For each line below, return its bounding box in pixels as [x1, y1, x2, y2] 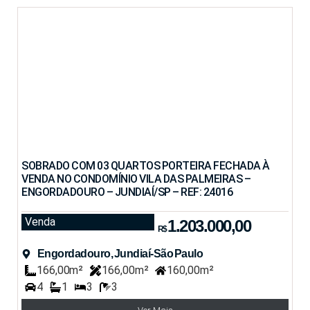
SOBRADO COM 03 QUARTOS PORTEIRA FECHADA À [21, 159, 270, 173]
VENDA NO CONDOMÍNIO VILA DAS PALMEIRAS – [21, 172, 250, 186]
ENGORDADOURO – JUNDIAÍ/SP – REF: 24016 [21, 185, 232, 199]
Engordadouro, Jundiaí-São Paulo [37, 247, 203, 259]
